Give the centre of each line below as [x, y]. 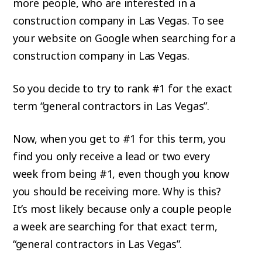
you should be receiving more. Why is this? [117, 192]
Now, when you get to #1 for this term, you [119, 139]
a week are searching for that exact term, [115, 227]
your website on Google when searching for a [124, 38]
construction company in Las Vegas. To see [118, 21]
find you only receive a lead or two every [111, 156]
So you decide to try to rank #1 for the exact [122, 89]
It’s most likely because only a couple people [122, 209]
